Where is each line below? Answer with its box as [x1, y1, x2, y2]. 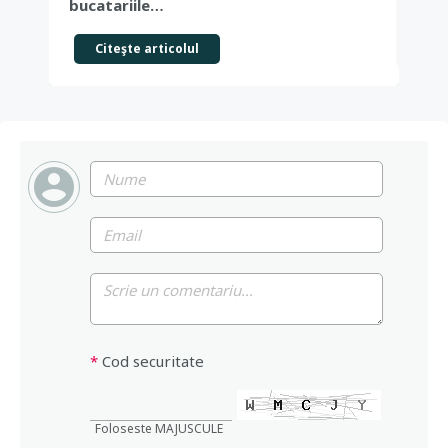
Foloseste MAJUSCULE [95, 420, 223, 437]
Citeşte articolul [95, 40, 199, 57]
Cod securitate [98, 351, 204, 371]
